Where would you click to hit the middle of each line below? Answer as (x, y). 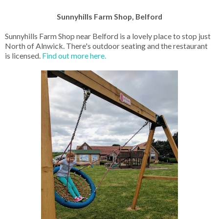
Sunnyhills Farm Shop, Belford (109, 17)
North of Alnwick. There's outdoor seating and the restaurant (106, 46)
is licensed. (23, 56)
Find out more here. (75, 56)
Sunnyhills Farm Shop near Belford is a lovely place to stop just (108, 36)
